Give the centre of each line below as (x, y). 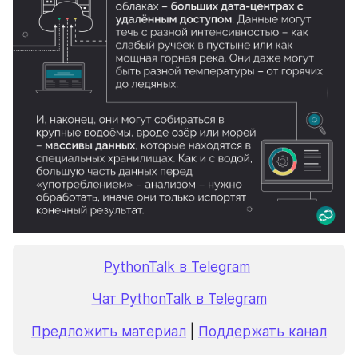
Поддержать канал (263, 331)
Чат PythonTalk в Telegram (179, 299)
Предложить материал (109, 331)
